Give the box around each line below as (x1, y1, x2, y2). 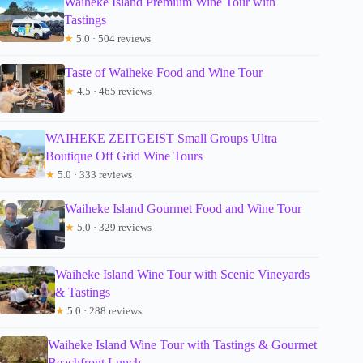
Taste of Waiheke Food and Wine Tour (65, 65, 263, 79)
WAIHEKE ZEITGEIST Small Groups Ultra (45, 130, 277, 145)
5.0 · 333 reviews (54, 168, 132, 181)
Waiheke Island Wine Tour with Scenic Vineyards (54, 267, 310, 281)
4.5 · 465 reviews (75, 84, 152, 97)
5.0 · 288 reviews (64, 304, 142, 317)
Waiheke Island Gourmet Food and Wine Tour (65, 201, 301, 216)
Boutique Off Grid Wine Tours (45, 148, 203, 163)
